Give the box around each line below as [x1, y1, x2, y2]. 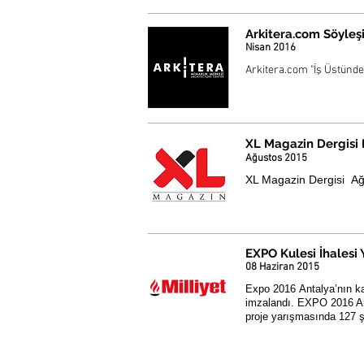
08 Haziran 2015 [245, 261, 319, 275]
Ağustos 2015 [245, 152, 307, 166]
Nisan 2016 [245, 41, 296, 55]
